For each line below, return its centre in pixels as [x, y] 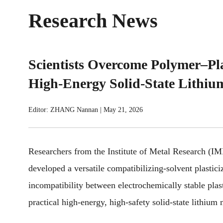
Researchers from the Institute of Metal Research [118, 151]
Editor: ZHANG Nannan [63, 110]
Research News [93, 21]
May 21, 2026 [123, 110]
